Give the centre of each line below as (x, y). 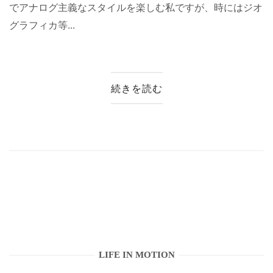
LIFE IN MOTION (136, 255)
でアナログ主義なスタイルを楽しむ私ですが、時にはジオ (136, 7)
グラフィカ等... (42, 25)
